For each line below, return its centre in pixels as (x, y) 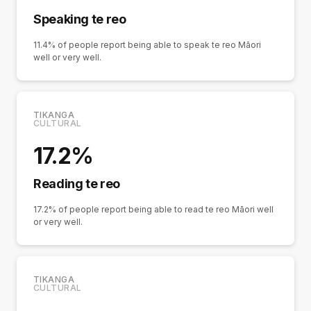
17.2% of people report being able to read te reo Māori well (153, 210)
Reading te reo (77, 184)
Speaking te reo (80, 19)
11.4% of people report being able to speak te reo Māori (147, 45)
